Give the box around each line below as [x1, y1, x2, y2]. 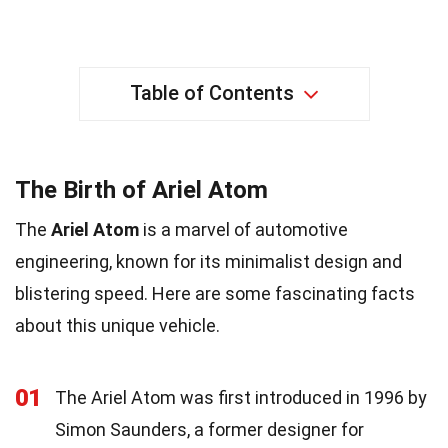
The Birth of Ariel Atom [15, 175, 268, 204]
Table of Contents [129, 80, 294, 105]
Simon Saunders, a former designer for [55, 418, 364, 440]
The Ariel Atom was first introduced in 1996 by [55, 386, 427, 408]
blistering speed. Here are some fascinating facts [15, 282, 415, 304]
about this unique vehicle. [15, 314, 220, 336]
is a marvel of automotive [139, 218, 348, 240]
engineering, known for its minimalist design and [15, 250, 402, 272]
